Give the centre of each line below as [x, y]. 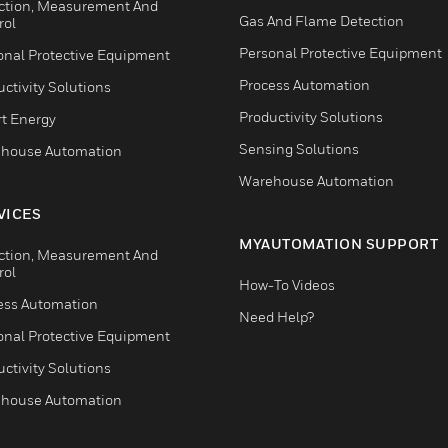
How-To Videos [287, 284]
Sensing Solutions [299, 148]
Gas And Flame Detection [321, 20]
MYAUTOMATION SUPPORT [338, 243]
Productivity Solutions [311, 116]
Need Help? [276, 316]
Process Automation [304, 84]
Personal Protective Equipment [340, 52]
